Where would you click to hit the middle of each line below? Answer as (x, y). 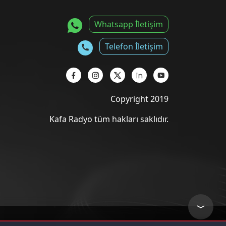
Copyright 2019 (139, 99)
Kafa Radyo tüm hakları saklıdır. (109, 119)
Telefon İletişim (134, 46)
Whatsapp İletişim (129, 24)
